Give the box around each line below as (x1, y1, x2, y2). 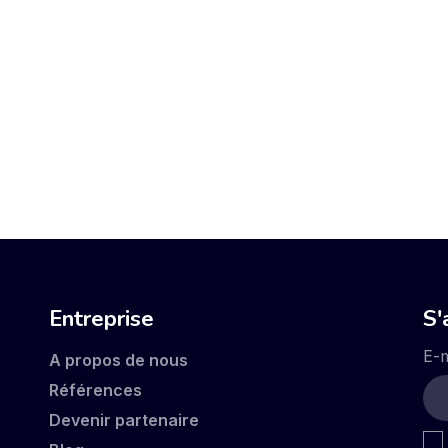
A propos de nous (48, 350, 188, 371)
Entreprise (48, 303, 154, 334)
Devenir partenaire (48, 410, 199, 431)
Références (48, 380, 142, 401)
